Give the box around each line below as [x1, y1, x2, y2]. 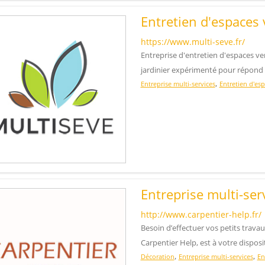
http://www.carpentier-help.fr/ [140, 209, 261, 220]
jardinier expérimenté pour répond [140, 64, 263, 75]
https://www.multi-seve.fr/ [140, 36, 245, 47]
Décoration [140, 252, 174, 261]
